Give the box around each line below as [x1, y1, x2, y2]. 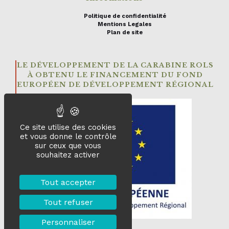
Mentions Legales [98, 21, 152, 28]
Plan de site [107, 29, 143, 36]
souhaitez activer [36, 150, 100, 159]
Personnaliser [41, 217, 95, 227]
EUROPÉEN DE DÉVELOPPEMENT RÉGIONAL [16, 80, 214, 89]
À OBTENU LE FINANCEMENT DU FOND [27, 71, 203, 80]
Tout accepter [40, 177, 96, 187]
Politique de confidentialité [83, 13, 166, 20]
